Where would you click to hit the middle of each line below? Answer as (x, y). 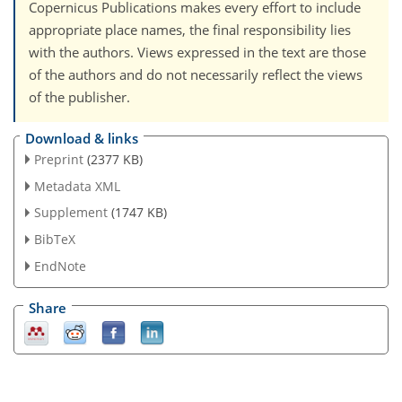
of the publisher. (79, 97)
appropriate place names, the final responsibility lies (190, 30)
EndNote (60, 267)
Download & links (82, 138)
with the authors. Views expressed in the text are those (197, 52)
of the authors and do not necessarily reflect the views (196, 75)
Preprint (58, 159)
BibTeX (54, 240)
